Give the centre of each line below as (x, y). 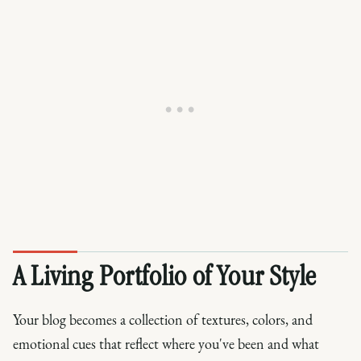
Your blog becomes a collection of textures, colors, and (163, 319)
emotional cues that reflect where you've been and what (166, 343)
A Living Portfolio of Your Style (165, 278)
